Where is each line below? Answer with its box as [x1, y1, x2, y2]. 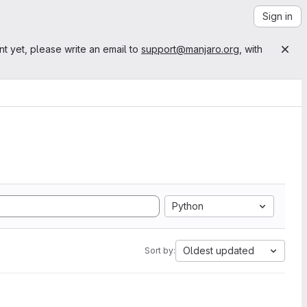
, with [239, 43, 262, 55]
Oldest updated [183, 245, 254, 256]
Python [172, 200, 204, 212]
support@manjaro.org [141, 43, 239, 55]
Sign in [262, 10, 293, 22]
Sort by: [145, 245, 175, 256]
